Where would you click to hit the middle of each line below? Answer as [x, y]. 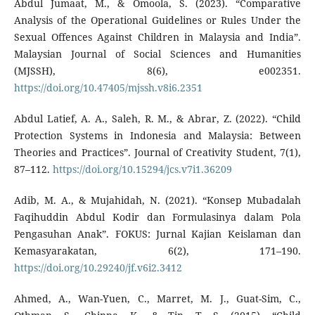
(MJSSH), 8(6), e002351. [157, 71]
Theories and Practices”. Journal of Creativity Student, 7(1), [157, 153]
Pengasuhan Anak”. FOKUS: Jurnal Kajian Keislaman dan [157, 234]
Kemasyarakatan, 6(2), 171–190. [157, 251]
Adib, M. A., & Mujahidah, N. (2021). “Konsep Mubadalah [157, 200]
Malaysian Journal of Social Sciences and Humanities [157, 54]
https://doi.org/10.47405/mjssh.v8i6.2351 [108, 88]
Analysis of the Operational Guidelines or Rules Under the [157, 20]
